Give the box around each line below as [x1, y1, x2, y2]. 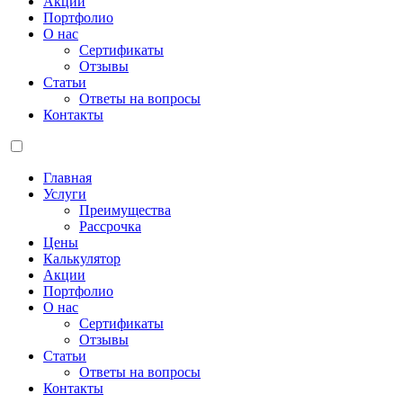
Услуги [43, 186, 86, 201]
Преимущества [79, 202, 171, 218]
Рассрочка [79, 219, 141, 234]
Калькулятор [43, 251, 121, 266]
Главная [43, 170, 92, 185]
